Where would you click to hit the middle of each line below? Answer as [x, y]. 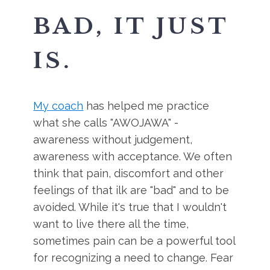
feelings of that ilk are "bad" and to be [131, 190]
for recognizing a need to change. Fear [133, 258]
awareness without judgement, [113, 140]
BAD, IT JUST [131, 26]
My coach [58, 106]
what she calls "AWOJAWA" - [106, 123]
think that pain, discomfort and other [129, 173]
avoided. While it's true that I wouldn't [130, 207]
